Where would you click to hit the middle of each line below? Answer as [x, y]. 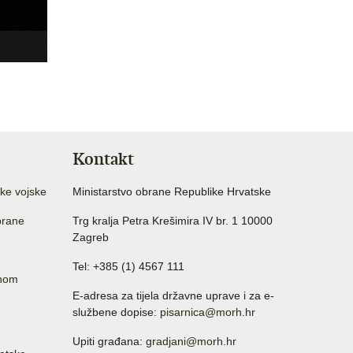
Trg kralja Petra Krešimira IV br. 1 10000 [173, 221]
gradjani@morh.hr [191, 342]
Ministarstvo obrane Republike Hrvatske [172, 192]
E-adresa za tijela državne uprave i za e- [173, 296]
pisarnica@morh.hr [208, 312]
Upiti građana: [109, 342]
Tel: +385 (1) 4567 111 [128, 267]
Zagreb [91, 238]
